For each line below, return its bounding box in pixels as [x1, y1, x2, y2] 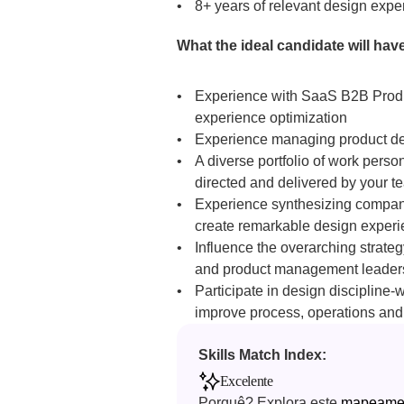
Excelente [219, 373, 273, 389]
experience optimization [194, 110, 347, 125]
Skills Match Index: [197, 347, 330, 363]
